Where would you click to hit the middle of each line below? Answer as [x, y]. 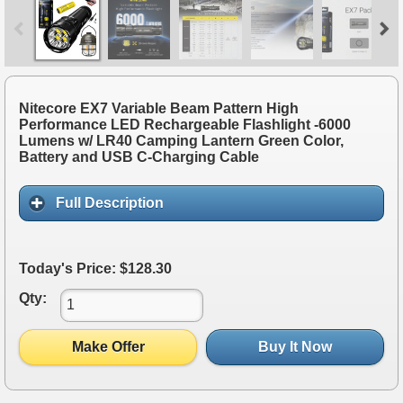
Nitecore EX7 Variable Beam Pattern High [159, 109]
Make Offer [108, 347]
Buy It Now [295, 347]
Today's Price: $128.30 [95, 268]
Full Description [110, 203]
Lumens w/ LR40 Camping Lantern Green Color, [181, 141]
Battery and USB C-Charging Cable [139, 157]
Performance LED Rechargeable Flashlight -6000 [185, 125]
